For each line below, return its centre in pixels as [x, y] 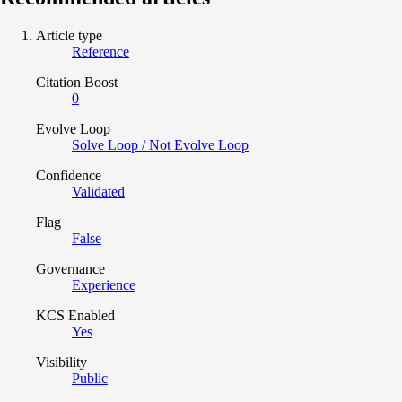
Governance [70, 268]
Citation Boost [77, 82]
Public [90, 378]
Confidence [69, 175]
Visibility [61, 362]
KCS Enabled [75, 315]
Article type [69, 35]
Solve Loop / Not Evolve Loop [160, 144]
